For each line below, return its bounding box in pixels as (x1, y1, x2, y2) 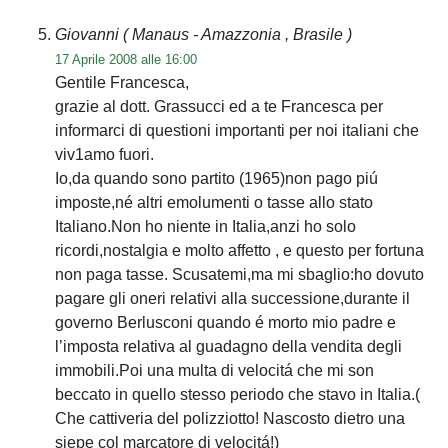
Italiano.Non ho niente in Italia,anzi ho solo (55, 217, 356, 235)
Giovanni (55, 25, 123, 43)
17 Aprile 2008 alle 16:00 (55, 51, 197, 67)
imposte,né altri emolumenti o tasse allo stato (55, 193, 373, 211)
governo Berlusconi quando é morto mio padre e (55, 313, 396, 331)
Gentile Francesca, (55, 73, 189, 91)
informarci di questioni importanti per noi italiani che (55, 121, 419, 139)
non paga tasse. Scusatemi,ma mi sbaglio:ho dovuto (55, 265, 424, 283)
